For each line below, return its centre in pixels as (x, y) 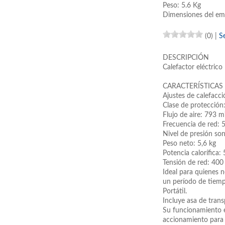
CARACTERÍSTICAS (193, 86)
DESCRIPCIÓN (186, 58)
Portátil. (175, 191)
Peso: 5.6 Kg (182, 6)
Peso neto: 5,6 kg (189, 144)
